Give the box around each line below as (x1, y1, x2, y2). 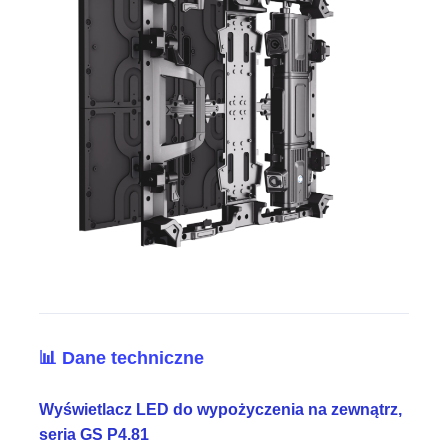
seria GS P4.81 (39, 425, 150, 443)
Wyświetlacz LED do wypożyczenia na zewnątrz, (39, 400, 403, 418)
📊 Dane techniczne (39, 347, 205, 368)
